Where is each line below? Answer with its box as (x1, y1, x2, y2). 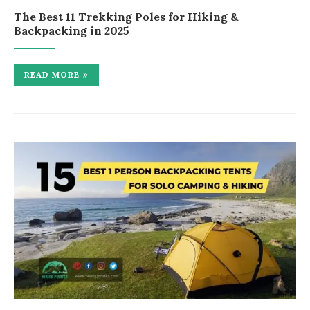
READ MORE (24, 69, 80, 80)
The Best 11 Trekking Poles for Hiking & (14, 10, 239, 24)
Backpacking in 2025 (14, 24, 129, 38)
